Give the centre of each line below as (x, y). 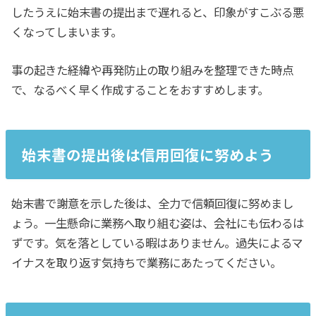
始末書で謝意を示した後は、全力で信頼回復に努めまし (153, 203)
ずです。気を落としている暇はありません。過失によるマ (157, 243)
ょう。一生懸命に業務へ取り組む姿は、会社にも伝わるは (158, 223)
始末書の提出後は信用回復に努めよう (147, 154)
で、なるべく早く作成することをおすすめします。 (140, 90)
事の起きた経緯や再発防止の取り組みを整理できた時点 (153, 70)
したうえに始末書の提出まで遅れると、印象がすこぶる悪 (158, 12)
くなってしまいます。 (67, 31)
